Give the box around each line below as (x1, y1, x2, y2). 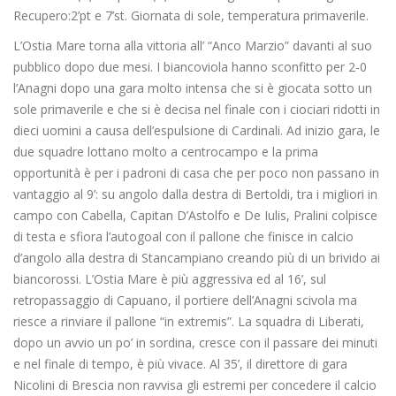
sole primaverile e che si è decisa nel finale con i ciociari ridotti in (13, 101, 380, 118)
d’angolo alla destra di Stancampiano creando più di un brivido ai (13, 249, 380, 267)
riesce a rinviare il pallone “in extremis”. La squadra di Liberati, (13, 313, 364, 331)
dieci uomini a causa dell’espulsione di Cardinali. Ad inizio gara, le (13, 122, 380, 140)
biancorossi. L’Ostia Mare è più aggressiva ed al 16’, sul (13, 270, 326, 288)
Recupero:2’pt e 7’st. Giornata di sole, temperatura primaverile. (13, 7, 369, 25)
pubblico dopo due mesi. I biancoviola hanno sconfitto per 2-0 (13, 58, 367, 76)
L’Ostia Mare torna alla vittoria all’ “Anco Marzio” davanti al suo (13, 37, 372, 55)
